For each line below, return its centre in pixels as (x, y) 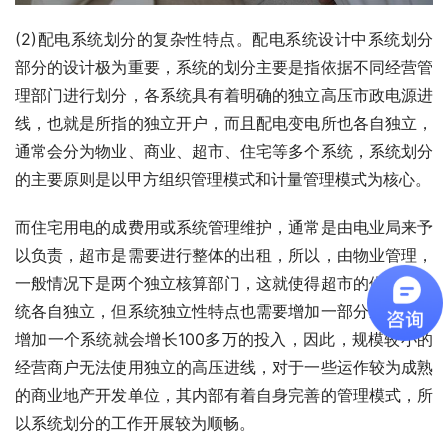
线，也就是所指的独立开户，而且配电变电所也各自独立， (224, 122)
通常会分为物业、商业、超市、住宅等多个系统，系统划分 (224, 150)
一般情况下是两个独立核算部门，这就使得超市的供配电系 (224, 282)
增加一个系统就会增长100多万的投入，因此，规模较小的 (224, 338)
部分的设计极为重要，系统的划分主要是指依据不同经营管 (224, 66)
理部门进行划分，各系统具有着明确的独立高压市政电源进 (224, 94)
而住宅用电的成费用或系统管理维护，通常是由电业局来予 (224, 226)
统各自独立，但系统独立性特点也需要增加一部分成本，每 (224, 310)
